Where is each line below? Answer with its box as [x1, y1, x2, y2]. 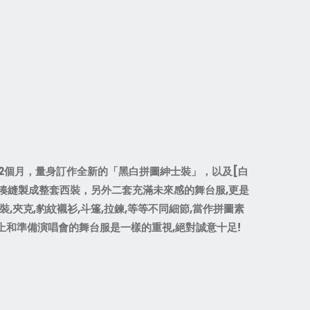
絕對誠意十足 [175, 220, 237, 235]
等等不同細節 [127, 201, 190, 216]
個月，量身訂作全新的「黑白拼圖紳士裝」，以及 [4, 164, 232, 179]
